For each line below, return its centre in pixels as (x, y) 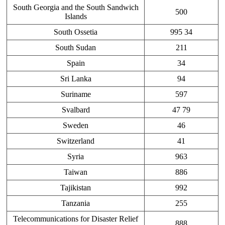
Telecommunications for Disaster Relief (76, 219)
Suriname (76, 94)
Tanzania (76, 203)
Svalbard (76, 110)
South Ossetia (76, 32)
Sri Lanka (76, 79)
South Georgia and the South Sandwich (76, 8)
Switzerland (76, 141)
